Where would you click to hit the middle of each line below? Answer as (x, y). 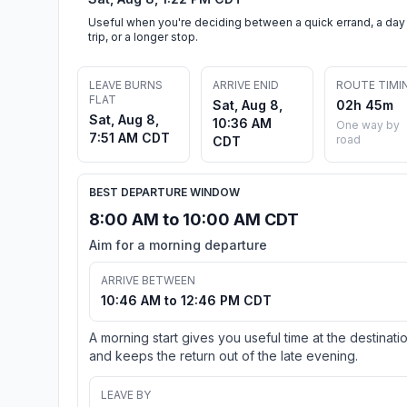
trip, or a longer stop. (143, 36)
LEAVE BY (126, 394)
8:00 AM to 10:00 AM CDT (194, 219)
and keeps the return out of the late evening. (223, 355)
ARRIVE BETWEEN (148, 280)
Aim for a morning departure (178, 244)
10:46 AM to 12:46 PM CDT (186, 300)
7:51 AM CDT (129, 137)
